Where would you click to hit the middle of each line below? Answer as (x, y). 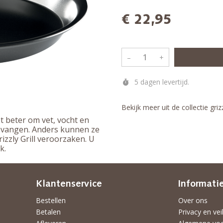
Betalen (49, 212)
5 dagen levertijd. (161, 82)
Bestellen (51, 200)
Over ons (193, 200)
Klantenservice (69, 184)
